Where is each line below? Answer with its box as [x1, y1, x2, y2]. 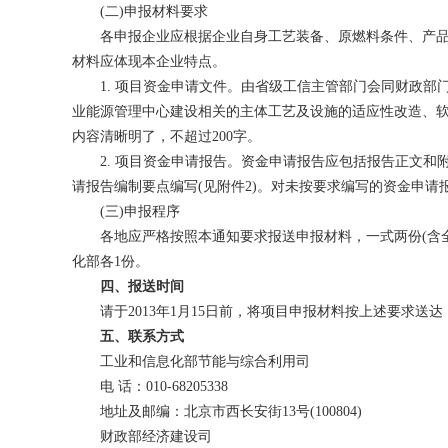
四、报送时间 [100, 279, 184, 294]
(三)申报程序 [72, 204, 180, 219]
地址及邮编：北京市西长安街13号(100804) [72, 404, 362, 419]
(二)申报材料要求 [72, 4, 208, 19]
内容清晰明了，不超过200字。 [72, 129, 261, 144]
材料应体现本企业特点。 [72, 54, 226, 69]
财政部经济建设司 [72, 429, 212, 444]
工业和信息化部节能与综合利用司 [72, 354, 310, 369]
